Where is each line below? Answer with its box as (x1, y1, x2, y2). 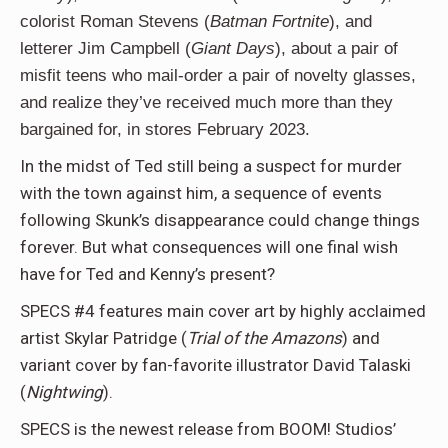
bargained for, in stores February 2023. (20, 120, 310, 139)
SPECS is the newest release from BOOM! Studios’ (20, 419, 396, 439)
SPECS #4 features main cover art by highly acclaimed (20, 301, 426, 321)
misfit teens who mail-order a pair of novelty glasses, (20, 66, 416, 85)
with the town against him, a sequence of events (20, 183, 382, 203)
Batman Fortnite (210, 12, 329, 31)
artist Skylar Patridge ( (20, 328, 187, 348)
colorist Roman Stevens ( (20, 12, 210, 31)
